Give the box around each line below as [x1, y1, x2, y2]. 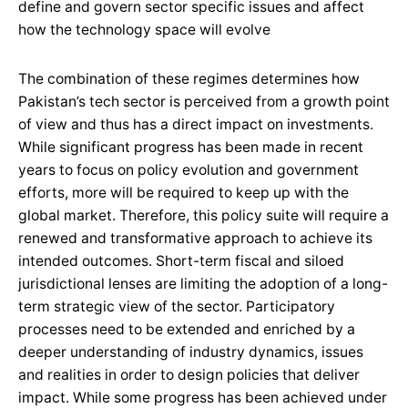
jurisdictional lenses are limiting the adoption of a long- [18, 274, 388, 292]
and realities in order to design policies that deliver [18, 365, 360, 383]
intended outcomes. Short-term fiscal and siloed [18, 251, 344, 270]
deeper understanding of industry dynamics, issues [18, 342, 363, 361]
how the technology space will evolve [18, 21, 270, 38]
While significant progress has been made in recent [18, 138, 363, 156]
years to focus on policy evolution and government [18, 160, 359, 178]
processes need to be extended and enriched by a [18, 320, 355, 338]
